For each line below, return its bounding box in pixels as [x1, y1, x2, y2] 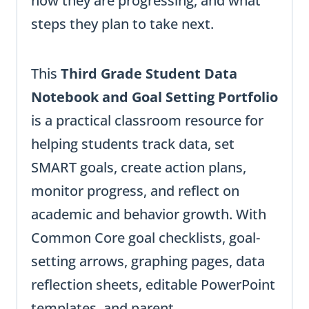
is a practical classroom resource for [31, 111, 263, 130]
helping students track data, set [31, 134, 235, 154]
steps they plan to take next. [31, 14, 214, 34]
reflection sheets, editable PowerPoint [31, 275, 275, 295]
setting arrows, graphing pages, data [31, 252, 265, 271]
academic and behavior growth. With [31, 205, 266, 224]
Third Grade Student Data [61, 64, 237, 83]
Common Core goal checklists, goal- [31, 228, 260, 248]
